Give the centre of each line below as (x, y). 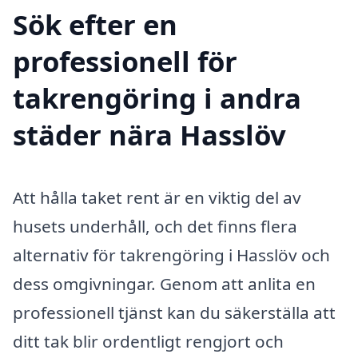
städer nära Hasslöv (149, 134)
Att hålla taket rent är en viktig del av (157, 197)
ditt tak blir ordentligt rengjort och (148, 341)
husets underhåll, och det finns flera (155, 226)
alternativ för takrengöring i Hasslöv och (171, 255)
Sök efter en (95, 24)
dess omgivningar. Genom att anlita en (164, 283)
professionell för (125, 61)
